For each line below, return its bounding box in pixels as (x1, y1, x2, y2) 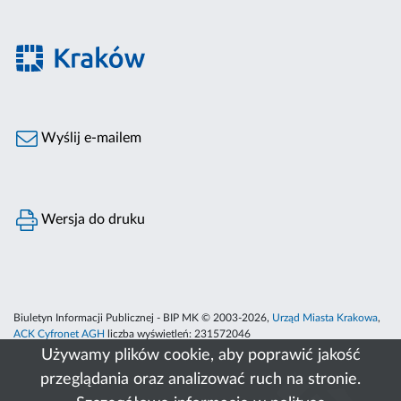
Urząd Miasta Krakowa (272, 312, 378, 324)
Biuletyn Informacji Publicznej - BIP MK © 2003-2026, (13, 312, 272, 324)
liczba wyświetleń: (105, 328, 194, 340)
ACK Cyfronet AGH (13, 328, 105, 340)
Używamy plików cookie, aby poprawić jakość (40, 347, 361, 363)
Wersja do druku (38, 212, 146, 227)
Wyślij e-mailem (38, 131, 142, 146)
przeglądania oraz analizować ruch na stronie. (40, 371, 361, 388)
